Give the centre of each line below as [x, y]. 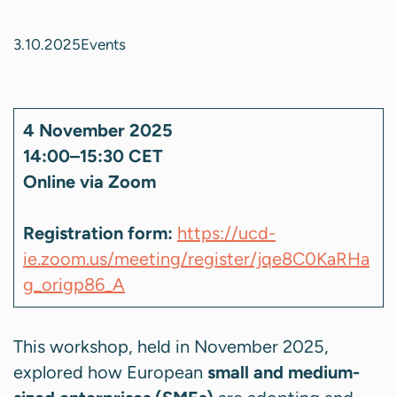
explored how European [110, 373]
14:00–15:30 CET [93, 156]
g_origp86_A [74, 285]
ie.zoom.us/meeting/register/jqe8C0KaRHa [196, 259]
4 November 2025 [98, 131]
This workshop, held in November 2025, [171, 347]
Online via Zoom [90, 182]
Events [103, 45]
